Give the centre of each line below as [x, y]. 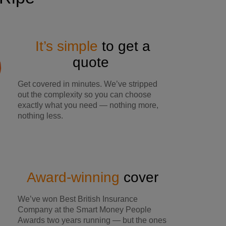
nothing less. [41, 116]
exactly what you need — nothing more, [88, 105]
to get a [124, 46]
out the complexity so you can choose [84, 94]
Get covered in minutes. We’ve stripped [88, 84]
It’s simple [66, 46]
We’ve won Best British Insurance [78, 199]
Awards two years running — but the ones [92, 220]
